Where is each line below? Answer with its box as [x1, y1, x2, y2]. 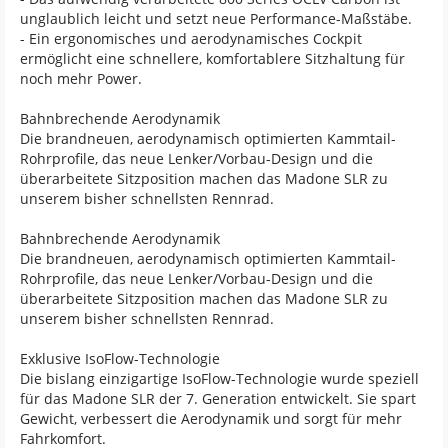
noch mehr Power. [20, 68, 142, 88]
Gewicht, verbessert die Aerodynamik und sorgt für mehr [20, 408, 402, 428]
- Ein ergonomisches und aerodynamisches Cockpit [20, 28, 362, 48]
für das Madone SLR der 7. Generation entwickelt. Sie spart [20, 388, 416, 408]
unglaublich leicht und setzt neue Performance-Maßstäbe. [20, 8, 412, 28]
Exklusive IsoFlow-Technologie [20, 348, 220, 368]
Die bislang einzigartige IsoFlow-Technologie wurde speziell [20, 368, 419, 388]
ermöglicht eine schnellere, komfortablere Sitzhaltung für [20, 48, 405, 68]
